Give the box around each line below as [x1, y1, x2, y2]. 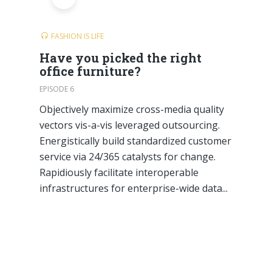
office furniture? [39, 63, 141, 79]
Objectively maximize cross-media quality [39, 102, 224, 116]
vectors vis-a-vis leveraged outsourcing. [39, 118, 220, 132]
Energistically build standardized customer [39, 134, 231, 148]
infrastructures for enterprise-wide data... [39, 181, 228, 195]
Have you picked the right [39, 49, 202, 66]
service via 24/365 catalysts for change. [39, 149, 216, 163]
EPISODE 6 [39, 84, 74, 94]
